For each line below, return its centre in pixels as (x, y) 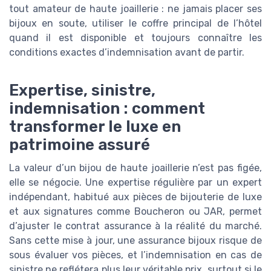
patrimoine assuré (80, 145)
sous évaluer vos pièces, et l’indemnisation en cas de (135, 255)
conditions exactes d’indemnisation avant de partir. (127, 52)
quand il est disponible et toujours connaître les (135, 38)
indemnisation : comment (107, 109)
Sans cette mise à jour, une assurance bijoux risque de (135, 241)
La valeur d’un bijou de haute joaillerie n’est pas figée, (135, 168)
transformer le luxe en (95, 127)
